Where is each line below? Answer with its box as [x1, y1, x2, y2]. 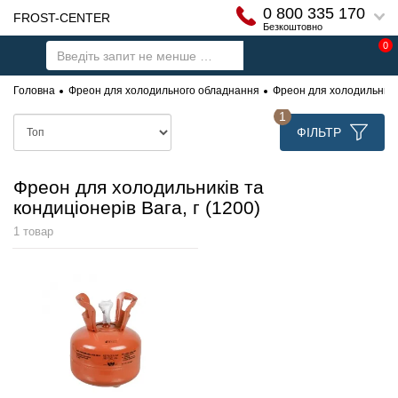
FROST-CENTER [13, 11, 110, 25]
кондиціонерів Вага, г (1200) [13, 197, 260, 218]
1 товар [13, 225, 53, 239]
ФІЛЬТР [297, 125, 341, 139]
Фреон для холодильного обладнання [68, 84, 259, 97]
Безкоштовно [263, 20, 322, 32]
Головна [13, 84, 55, 97]
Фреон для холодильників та [13, 177, 264, 197]
